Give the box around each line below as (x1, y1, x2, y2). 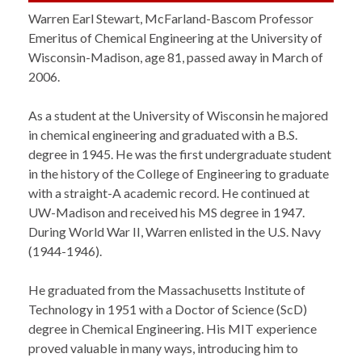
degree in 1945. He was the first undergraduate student (28, 146, 331, 162)
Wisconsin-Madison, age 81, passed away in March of (28, 49, 323, 65)
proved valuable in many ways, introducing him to (28, 340, 298, 356)
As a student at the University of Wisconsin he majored (28, 107, 328, 124)
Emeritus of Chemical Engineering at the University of (28, 30, 322, 46)
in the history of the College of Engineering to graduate (28, 166, 329, 182)
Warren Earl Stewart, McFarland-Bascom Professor (28, 11, 314, 27)
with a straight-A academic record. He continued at (28, 185, 309, 201)
